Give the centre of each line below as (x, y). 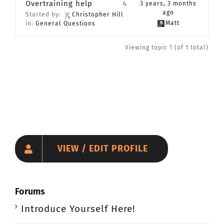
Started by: (44, 14)
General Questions (65, 23)
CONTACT (79, 11)
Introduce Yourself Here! (78, 208)
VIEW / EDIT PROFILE (103, 148)
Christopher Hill (98, 14)
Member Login (86, 44)
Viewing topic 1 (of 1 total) (167, 47)
